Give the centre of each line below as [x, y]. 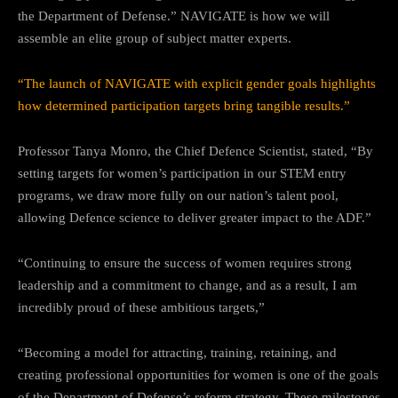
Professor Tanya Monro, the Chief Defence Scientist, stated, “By [195, 151]
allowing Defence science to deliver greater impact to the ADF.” [195, 217]
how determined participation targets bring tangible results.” [184, 105]
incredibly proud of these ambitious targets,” [141, 307]
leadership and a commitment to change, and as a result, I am [187, 285]
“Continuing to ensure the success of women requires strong [185, 263]
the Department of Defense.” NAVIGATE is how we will [174, 16]
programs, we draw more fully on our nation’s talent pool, [178, 195]
